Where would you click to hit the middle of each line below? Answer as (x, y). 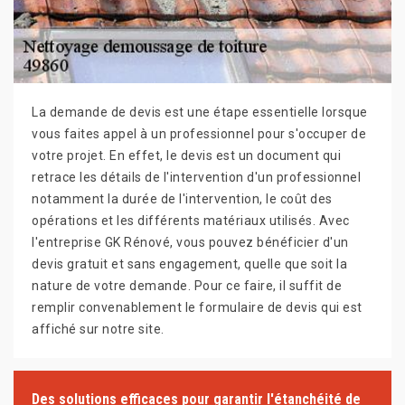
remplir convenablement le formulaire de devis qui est (197, 308)
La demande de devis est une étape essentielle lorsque (200, 113)
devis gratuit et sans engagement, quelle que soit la (189, 264)
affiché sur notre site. (98, 330)
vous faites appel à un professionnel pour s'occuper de (199, 134)
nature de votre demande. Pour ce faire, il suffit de (187, 286)
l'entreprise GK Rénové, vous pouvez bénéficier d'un (190, 243)
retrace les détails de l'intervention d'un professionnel (196, 178)
